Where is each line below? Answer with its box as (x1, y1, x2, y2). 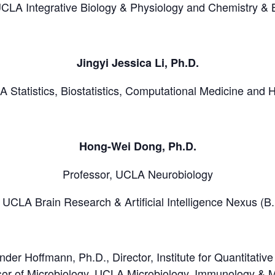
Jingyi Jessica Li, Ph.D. (76, 55, 199, 71)
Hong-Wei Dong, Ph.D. (79, 138, 196, 154)
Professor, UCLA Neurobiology (62, 166, 213, 182)
